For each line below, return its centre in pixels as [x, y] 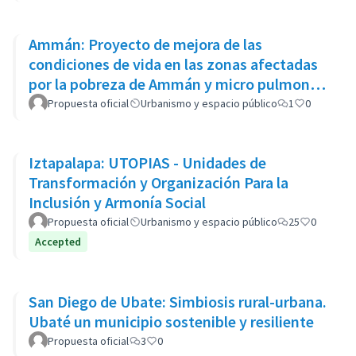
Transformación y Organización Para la [159, 182]
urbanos [56, 104]
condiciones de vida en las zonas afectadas [173, 64]
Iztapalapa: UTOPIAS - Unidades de [147, 163]
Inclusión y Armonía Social [117, 202]
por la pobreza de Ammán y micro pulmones [177, 84]
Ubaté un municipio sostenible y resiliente [171, 321]
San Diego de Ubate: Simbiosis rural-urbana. [178, 302]
